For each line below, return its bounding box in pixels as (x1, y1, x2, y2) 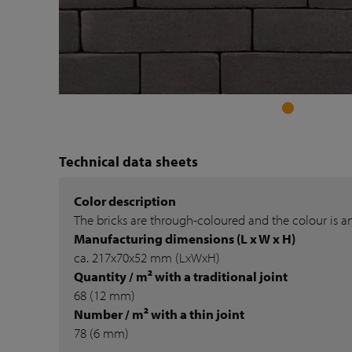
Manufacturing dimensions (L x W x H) (74, 230, 296, 247)
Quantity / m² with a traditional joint (74, 268, 288, 285)
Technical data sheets (59, 152, 199, 171)
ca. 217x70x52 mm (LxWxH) (74, 249, 221, 266)
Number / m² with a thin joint (74, 306, 245, 323)
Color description (74, 192, 177, 210)
